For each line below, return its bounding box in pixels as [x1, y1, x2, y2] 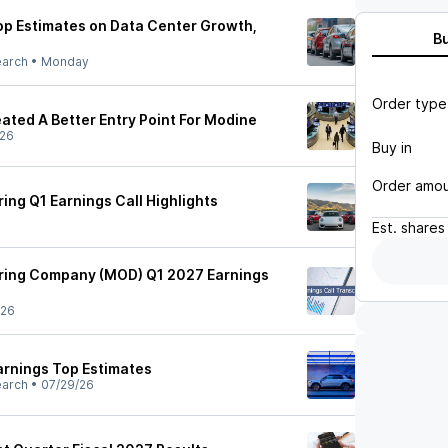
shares [401, 219, 445, 236]
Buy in [372, 138, 412, 156]
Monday [41, 54, 89, 69]
